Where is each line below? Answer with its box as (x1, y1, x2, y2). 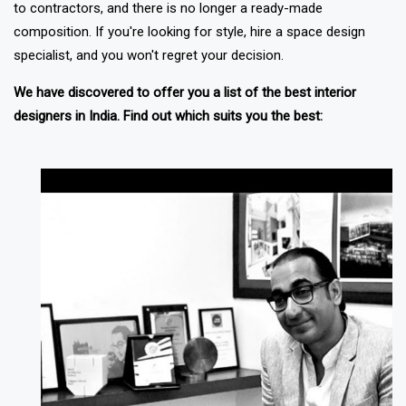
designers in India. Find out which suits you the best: (14, 108, 323, 125)
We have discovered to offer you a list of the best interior (14, 84, 356, 101)
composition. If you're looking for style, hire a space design (14, 24, 365, 41)
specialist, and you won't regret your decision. (14, 47, 284, 64)
